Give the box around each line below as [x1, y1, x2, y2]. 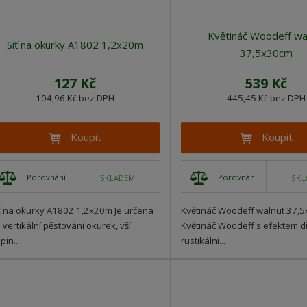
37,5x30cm [239, 46, 293, 60]
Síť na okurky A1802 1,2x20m [6, 37, 143, 51]
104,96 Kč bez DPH [35, 92, 114, 105]
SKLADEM [100, 172, 135, 183]
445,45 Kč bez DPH [226, 92, 306, 105]
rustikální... [181, 234, 225, 247]
